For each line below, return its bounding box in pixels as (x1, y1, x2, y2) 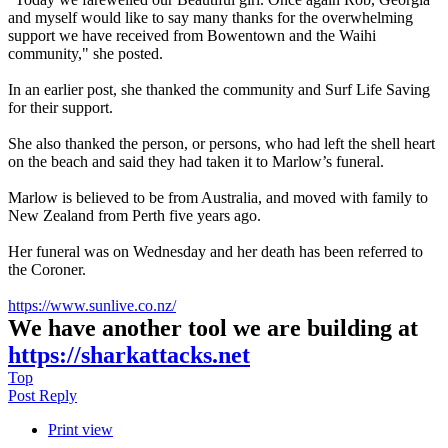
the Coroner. (8, 261, 86, 279)
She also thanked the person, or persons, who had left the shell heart (8, 135, 435, 153)
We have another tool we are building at (8, 315, 418, 342)
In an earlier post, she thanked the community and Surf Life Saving (8, 81, 430, 99)
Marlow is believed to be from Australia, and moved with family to (8, 189, 428, 207)
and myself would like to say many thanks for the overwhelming (8, 9, 413, 27)
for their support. (8, 99, 113, 117)
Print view (48, 421, 113, 439)
